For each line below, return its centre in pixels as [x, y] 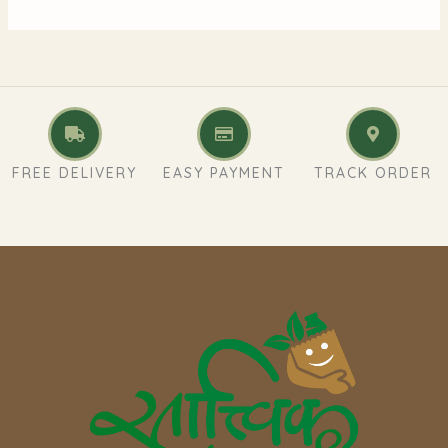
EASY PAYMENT [223, 172]
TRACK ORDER [373, 172]
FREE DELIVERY [75, 172]
